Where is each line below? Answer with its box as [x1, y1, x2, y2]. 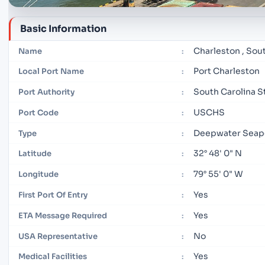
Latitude [18, 148, 51, 159]
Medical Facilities [18, 251, 87, 262]
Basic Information [20, 22, 106, 35]
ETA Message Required [18, 210, 107, 221]
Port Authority [18, 87, 75, 98]
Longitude [18, 169, 59, 180]
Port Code [18, 107, 59, 118]
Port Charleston [193, 66, 260, 77]
